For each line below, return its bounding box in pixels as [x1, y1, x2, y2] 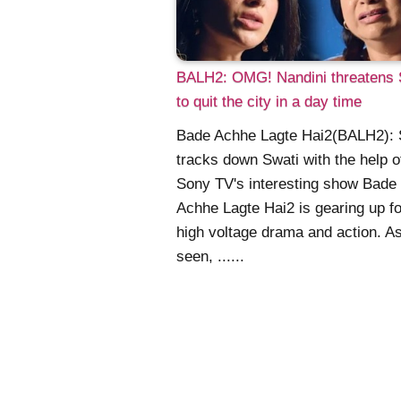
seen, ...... [176, 248, 244, 266]
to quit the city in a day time [176, 92, 362, 110]
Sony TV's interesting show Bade [176, 175, 397, 193]
